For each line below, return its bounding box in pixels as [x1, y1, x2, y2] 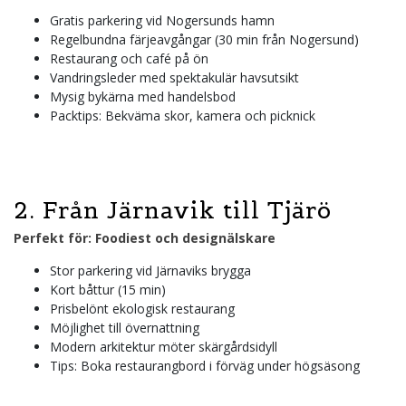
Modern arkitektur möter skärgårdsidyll [50, 337, 277, 355]
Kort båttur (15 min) [50, 280, 166, 298]
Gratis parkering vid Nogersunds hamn [50, 11, 275, 29]
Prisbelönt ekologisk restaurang [50, 299, 235, 317]
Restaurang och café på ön [50, 49, 208, 67]
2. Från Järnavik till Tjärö [14, 195, 332, 225]
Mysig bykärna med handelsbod [50, 87, 236, 105]
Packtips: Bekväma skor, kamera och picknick [50, 106, 315, 124]
